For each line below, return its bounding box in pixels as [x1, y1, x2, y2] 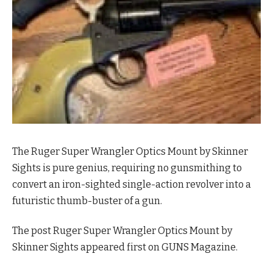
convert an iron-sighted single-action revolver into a [12, 179, 251, 191]
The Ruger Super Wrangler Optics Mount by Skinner [12, 146, 248, 158]
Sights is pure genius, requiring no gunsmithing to [12, 162, 242, 174]
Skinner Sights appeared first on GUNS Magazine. [12, 241, 238, 253]
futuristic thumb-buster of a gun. [12, 195, 162, 207]
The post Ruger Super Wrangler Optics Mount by [12, 225, 232, 237]
